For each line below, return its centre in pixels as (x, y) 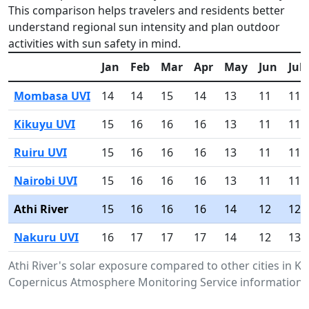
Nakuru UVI (46, 237)
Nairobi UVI (46, 180)
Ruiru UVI (40, 152)
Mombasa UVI (52, 96)
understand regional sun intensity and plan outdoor (144, 27)
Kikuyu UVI (44, 124)
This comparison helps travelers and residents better (147, 10)
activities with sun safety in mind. (94, 43)
